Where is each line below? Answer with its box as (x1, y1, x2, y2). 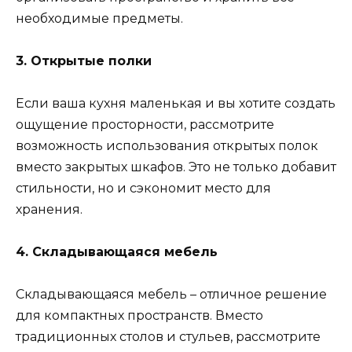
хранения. (16, 202, 82, 218)
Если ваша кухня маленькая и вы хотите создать (16, 96, 335, 112)
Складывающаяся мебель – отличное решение (16, 287, 327, 302)
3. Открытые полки (16, 53, 152, 68)
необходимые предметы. (16, 10, 183, 26)
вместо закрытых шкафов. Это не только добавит (16, 159, 336, 175)
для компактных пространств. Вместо (16, 308, 263, 324)
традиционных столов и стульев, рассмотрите (16, 329, 321, 345)
